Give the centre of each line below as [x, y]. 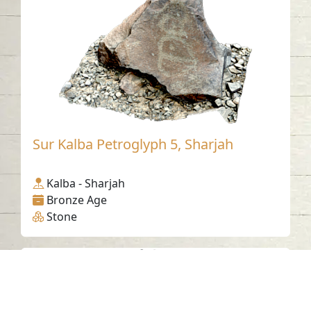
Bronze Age [77, 200]
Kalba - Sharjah [86, 183]
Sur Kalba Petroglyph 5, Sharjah [133, 144]
